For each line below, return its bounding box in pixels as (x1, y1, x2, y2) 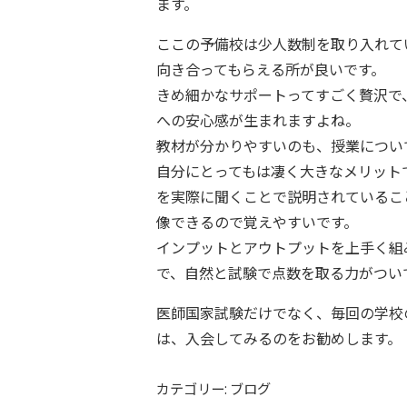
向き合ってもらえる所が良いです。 (156, 58, 385, 81)
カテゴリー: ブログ (156, 378, 271, 399)
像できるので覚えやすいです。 (156, 211, 358, 233)
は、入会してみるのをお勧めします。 (156, 327, 402, 350)
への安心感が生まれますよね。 (156, 109, 360, 132)
